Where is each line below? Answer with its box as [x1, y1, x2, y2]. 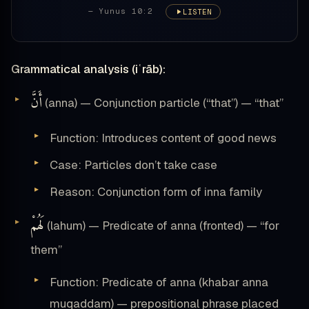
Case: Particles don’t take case [50, 157, 217, 173]
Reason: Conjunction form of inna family [50, 184, 262, 200]
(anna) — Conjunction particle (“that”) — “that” [42, 95, 283, 111]
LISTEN [183, 7, 212, 17]
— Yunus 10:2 [88, 6, 159, 17]
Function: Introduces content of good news [50, 130, 277, 146]
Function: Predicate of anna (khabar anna [50, 275, 268, 290]
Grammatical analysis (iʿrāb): [11, 61, 166, 77]
